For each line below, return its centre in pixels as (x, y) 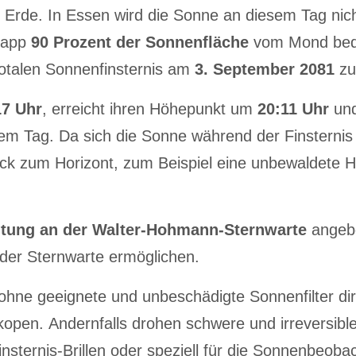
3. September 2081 (265, 69)
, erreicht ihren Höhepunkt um (150, 108)
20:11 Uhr (293, 108)
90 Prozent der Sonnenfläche (140, 42)
